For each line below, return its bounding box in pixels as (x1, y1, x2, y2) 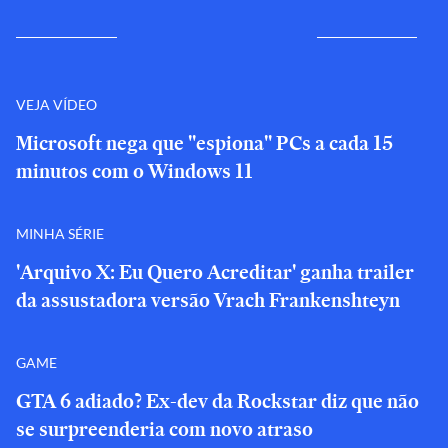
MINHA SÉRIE (16, 224, 104, 242)
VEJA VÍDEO (16, 95, 97, 113)
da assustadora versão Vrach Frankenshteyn (16, 286, 400, 314)
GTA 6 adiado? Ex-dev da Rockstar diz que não (16, 387, 419, 415)
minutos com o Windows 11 (16, 157, 253, 185)
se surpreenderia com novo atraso (16, 415, 313, 443)
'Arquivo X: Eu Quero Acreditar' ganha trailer (16, 258, 414, 286)
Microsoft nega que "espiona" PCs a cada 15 (16, 129, 393, 157)
